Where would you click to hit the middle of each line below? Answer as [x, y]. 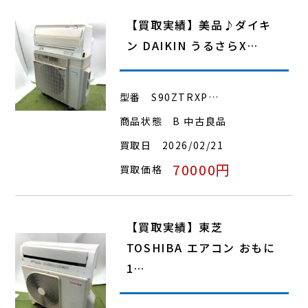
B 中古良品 [200, 121]
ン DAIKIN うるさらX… [192, 45]
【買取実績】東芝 [175, 227]
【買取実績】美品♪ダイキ [199, 24]
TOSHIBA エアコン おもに [201, 247]
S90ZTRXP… [185, 97]
